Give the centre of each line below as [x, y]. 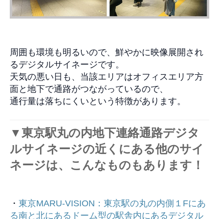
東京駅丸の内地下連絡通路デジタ [110, 133]
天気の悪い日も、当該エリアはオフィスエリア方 [107, 77]
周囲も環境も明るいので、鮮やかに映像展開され [107, 53]
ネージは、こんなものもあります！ [107, 165]
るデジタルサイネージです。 [67, 65]
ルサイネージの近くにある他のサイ [107, 149]
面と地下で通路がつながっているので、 [89, 89]
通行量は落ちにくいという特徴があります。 [98, 101]
